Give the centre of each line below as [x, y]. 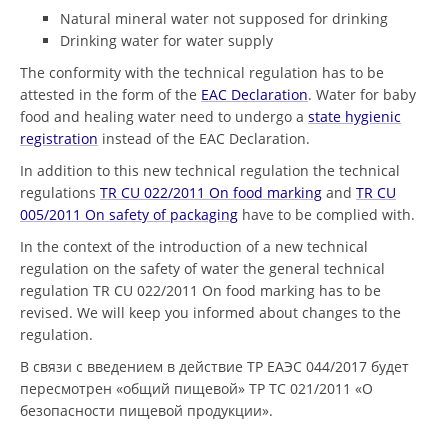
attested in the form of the [110, 94]
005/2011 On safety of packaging [129, 214]
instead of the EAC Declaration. [204, 138]
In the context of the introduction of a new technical [194, 246]
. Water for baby [362, 94]
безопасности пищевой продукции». [146, 410]
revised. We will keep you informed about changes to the [210, 312]
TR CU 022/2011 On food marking [211, 192]
